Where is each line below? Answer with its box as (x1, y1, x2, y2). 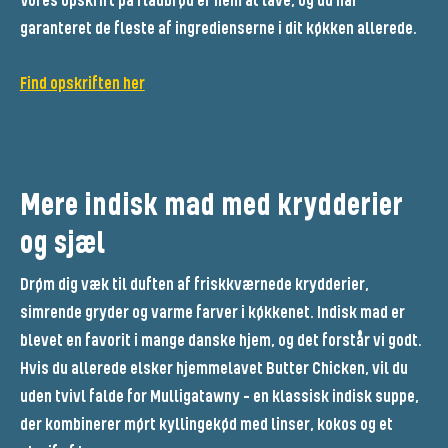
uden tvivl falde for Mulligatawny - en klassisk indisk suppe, (19, 387, 419, 408)
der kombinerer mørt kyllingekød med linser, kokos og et (19, 415, 393, 436)
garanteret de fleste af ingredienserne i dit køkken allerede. (19, 19, 417, 40)
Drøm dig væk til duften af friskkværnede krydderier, (19, 275, 369, 296)
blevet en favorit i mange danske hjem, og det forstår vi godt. (19, 331, 422, 352)
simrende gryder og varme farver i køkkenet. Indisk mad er (19, 303, 405, 324)
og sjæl (19, 227, 105, 263)
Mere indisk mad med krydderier (19, 189, 403, 225)
